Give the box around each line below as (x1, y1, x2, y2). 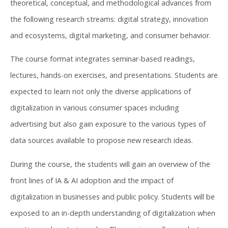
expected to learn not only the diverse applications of (10, 87, 191, 97)
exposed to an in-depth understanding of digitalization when (10, 208, 215, 218)
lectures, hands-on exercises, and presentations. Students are (10, 70, 218, 80)
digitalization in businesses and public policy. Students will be (10, 191, 215, 202)
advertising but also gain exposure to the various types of (10, 119, 206, 129)
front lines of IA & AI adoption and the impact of (10, 175, 174, 185)
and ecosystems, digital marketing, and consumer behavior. (10, 30, 211, 40)
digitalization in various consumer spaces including (10, 103, 179, 113)
